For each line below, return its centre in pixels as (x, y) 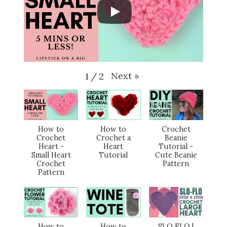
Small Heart (51, 155)
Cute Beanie (176, 155)
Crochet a (113, 138)
